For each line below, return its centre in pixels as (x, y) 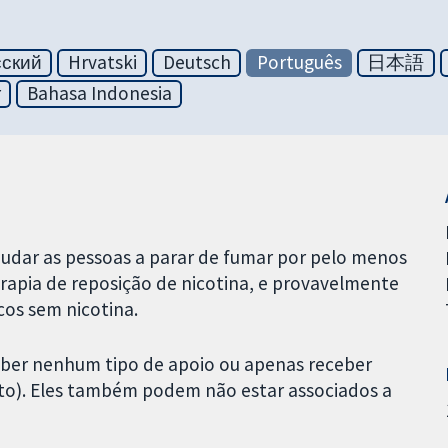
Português (299, 62)
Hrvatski (102, 62)
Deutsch (196, 62)
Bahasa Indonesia (99, 93)
